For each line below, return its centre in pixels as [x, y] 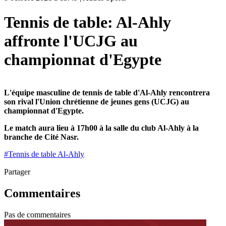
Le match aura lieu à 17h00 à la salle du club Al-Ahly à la [101, 128]
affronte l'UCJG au [71, 41]
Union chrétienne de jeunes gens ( [97, 101]
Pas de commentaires [37, 214]
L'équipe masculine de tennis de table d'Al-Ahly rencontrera [107, 92]
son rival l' [22, 101]
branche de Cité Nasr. [41, 137]
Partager [17, 172]
